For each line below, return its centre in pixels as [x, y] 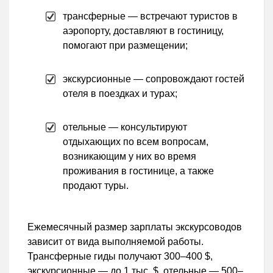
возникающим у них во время [129, 157]
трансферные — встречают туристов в [150, 16]
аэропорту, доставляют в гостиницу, [143, 31]
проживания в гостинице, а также [138, 171]
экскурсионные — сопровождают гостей [154, 79]
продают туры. [96, 186]
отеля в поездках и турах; [120, 94]
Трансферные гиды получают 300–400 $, [120, 257]
